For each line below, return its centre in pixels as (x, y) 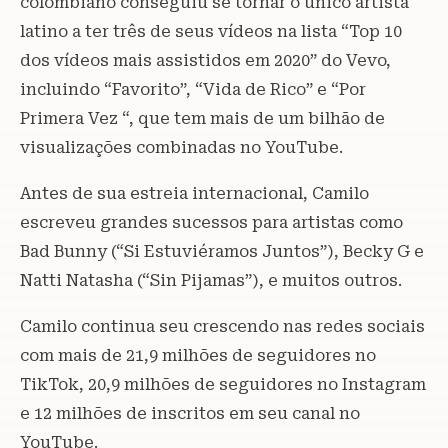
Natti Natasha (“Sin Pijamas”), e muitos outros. (211, 280)
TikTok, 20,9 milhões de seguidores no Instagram (223, 384)
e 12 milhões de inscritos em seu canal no (190, 413)
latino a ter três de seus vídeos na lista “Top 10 (211, 31)
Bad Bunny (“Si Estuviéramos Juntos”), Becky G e (222, 251)
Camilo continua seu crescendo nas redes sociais (222, 326)
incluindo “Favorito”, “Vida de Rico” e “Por (193, 89)
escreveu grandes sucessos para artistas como (211, 222)
